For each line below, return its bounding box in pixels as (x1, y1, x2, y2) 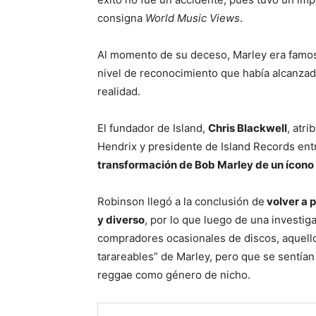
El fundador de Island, (97, 121, 208, 135)
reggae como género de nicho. (97, 268, 250, 282)
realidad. (97, 85, 143, 99)
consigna (97, 11, 145, 25)
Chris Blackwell (208, 121, 287, 135)
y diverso (97, 213, 145, 227)
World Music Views (145, 11, 240, 25)
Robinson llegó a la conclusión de (97, 195, 265, 209)
